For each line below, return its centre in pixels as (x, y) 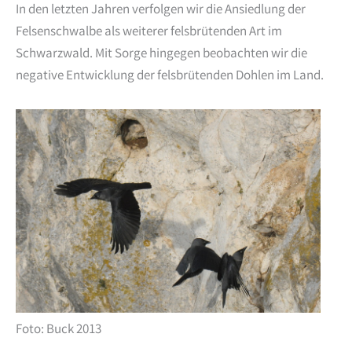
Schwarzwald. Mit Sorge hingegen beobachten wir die (161, 55)
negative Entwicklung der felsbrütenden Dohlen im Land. (170, 77)
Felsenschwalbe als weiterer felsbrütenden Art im (149, 33)
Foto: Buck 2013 (59, 330)
